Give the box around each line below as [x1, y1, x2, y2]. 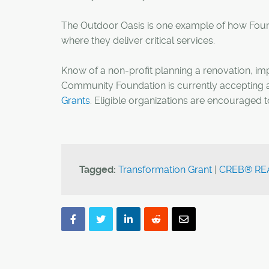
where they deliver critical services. [61, 34, 215, 46]
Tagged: [79, 163, 116, 175]
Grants [61, 94, 90, 106]
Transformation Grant [118, 163, 212, 175]
